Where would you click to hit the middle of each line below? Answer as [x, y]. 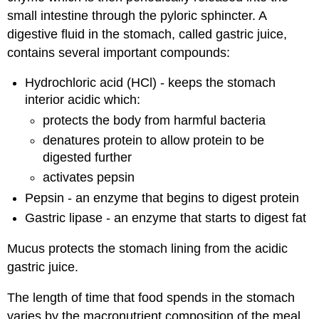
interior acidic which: [83, 100]
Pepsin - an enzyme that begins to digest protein [162, 198]
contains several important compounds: [119, 52]
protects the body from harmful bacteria [154, 120]
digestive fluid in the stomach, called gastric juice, [147, 34]
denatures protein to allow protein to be [153, 140]
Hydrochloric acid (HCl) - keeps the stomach [151, 83]
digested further [87, 157]
